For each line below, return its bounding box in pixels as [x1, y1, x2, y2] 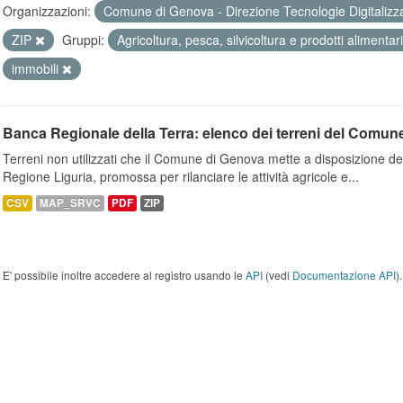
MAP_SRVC [40, 195, 101, 210]
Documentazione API [292, 267, 396, 282]
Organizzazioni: [3, 2, 91, 20]
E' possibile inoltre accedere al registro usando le [3, 267, 246, 282]
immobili [12, 59, 62, 77]
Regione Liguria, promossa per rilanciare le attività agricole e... [3, 167, 359, 185]
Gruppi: [62, 31, 104, 49]
